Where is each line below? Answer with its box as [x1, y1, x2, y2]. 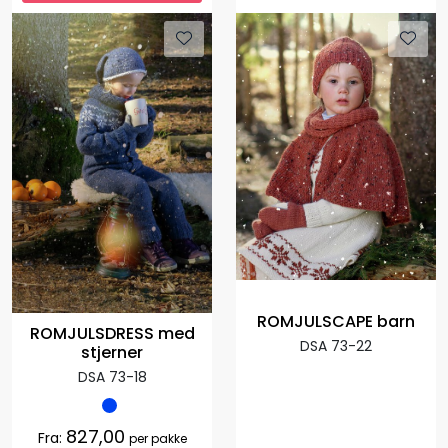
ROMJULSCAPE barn [257, 310, 415, 334]
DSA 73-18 [77, 366, 147, 387]
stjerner [81, 340, 143, 364]
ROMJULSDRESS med [29, 321, 195, 345]
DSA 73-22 [300, 336, 372, 357]
